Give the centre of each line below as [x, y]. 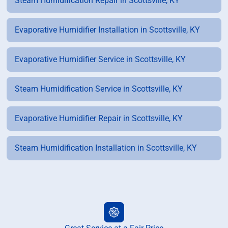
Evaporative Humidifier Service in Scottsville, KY [101, 60]
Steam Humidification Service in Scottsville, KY [99, 89]
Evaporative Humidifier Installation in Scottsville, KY [108, 30]
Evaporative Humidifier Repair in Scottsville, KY [99, 119]
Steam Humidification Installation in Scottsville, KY [106, 148]
